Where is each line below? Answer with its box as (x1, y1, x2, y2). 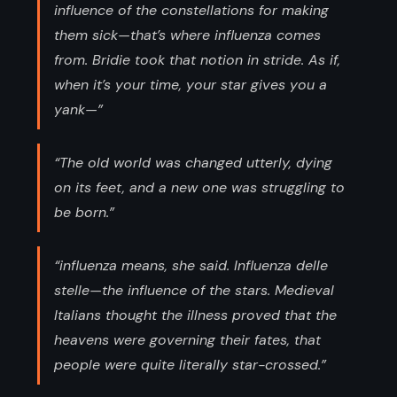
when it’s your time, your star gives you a (54, 74, 327, 94)
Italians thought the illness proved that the (54, 305, 337, 324)
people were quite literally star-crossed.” (54, 354, 326, 374)
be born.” (54, 202, 114, 222)
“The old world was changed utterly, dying (54, 152, 332, 172)
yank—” (54, 99, 103, 119)
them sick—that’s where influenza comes (54, 25, 321, 44)
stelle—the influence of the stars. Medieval (54, 280, 334, 300)
